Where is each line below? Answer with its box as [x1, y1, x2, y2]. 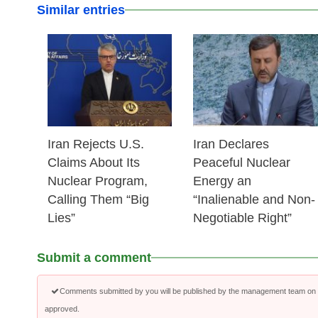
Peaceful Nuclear [193, 155, 291, 170]
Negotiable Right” [193, 211, 292, 225]
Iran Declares [193, 137, 270, 151]
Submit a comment [37, 251, 151, 265]
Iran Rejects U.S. [48, 137, 144, 151]
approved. [45, 305, 79, 313]
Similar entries [37, 3, 125, 17]
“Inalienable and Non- [193, 192, 316, 207]
